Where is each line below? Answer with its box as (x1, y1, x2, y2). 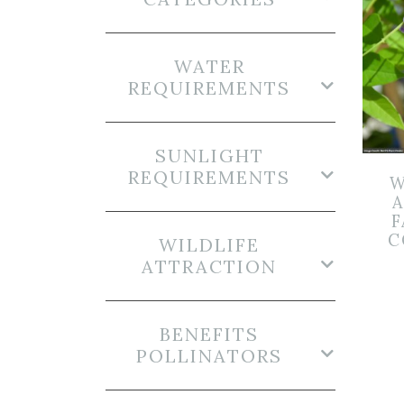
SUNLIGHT (154, 144, 264, 167)
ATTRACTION (142, 255, 277, 278)
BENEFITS (160, 323, 259, 345)
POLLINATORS (136, 344, 282, 367)
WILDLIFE (159, 234, 260, 256)
